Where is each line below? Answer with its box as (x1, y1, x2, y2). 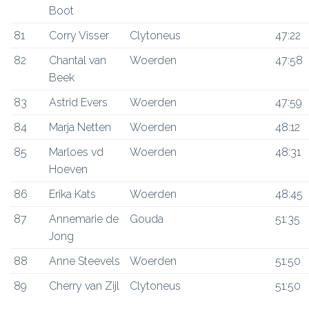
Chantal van (49, 54, 106, 67)
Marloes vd (49, 146, 103, 159)
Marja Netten (49, 121, 111, 134)
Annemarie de (49, 212, 119, 226)
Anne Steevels (49, 255, 120, 268)
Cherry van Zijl (49, 279, 119, 292)
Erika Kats (49, 188, 96, 201)
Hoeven (49, 163, 88, 176)
